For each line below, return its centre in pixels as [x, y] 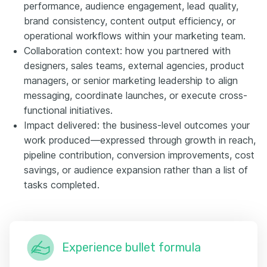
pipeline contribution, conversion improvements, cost [139, 155]
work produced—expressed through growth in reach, [140, 140]
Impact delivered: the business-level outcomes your [137, 125]
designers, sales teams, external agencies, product [134, 65]
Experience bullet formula [131, 247]
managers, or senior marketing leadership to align [131, 80]
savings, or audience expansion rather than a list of [136, 170]
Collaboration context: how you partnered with [127, 50]
